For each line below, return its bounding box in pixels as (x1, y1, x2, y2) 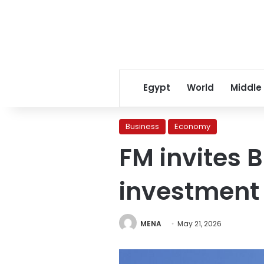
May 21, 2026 (177, 219, 222, 229)
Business (126, 121, 159, 132)
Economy (174, 121, 210, 132)
